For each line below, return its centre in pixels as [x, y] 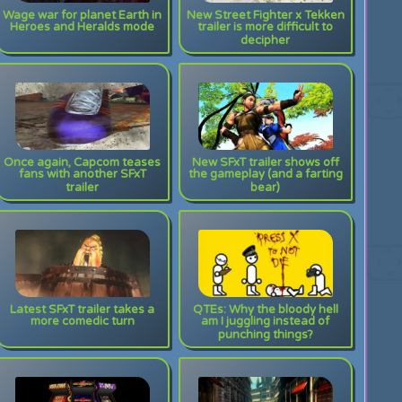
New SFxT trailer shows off [265, 162]
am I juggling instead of [266, 323]
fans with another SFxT [82, 176]
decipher [266, 43]
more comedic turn [82, 323]
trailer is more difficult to [266, 29]
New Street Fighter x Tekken [265, 15]
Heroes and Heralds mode [83, 29]
